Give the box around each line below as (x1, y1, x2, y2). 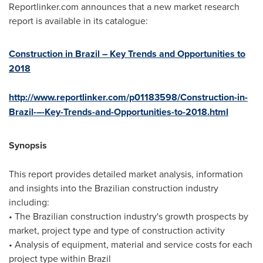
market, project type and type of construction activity (9, 224, 225, 237)
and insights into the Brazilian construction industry (9, 181, 218, 194)
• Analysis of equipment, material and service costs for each (9, 238, 252, 251)
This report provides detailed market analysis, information (9, 167, 243, 180)
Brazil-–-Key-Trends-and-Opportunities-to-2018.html (9, 105, 228, 119)
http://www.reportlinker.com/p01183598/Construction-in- (9, 90, 248, 104)
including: (9, 195, 49, 208)
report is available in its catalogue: (9, 14, 148, 27)
